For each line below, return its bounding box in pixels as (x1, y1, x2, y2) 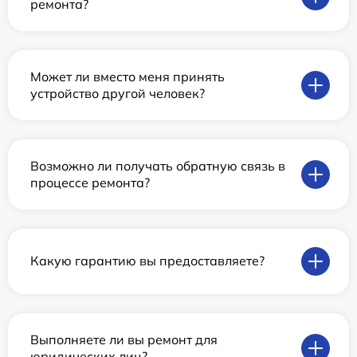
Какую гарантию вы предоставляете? (30, 253, 265, 269)
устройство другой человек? (30, 84, 205, 101)
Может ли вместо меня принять (30, 68, 225, 84)
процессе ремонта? (30, 174, 150, 190)
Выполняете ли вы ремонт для (30, 331, 218, 347)
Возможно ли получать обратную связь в (30, 157, 285, 174)
